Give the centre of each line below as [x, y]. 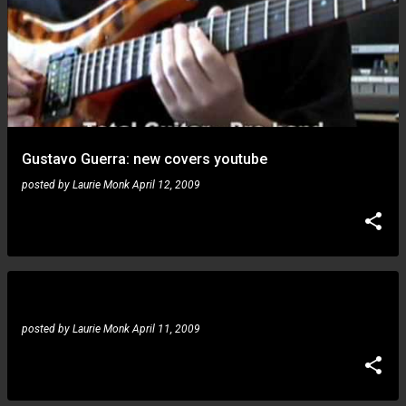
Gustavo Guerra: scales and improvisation [161, 222]
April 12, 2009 [166, 185]
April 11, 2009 [166, 329]
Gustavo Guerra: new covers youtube [145, 159]
